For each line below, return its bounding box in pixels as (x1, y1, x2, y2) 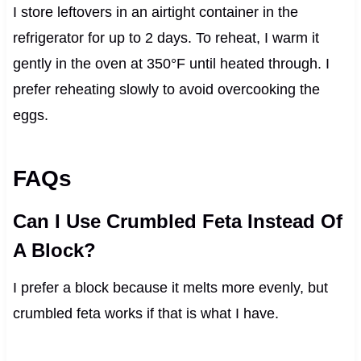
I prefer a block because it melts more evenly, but (12, 279, 328, 296)
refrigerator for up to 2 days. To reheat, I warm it (12, 29, 319, 46)
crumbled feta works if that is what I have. (12, 305, 279, 322)
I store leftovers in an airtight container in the (12, 3, 298, 20)
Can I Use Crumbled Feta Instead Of (12, 210, 342, 232)
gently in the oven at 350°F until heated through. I (12, 55, 330, 72)
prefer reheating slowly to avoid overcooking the (12, 81, 320, 98)
